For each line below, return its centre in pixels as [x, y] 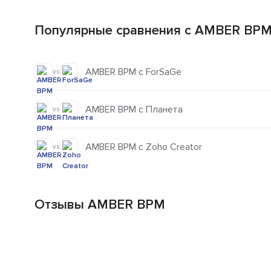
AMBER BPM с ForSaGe [133, 72]
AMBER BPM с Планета [134, 109]
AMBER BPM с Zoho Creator [144, 147]
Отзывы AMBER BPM [100, 205]
